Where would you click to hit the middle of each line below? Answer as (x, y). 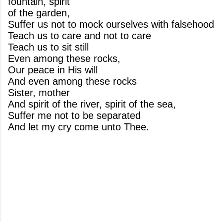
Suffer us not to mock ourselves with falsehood (111, 24)
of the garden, (39, 13)
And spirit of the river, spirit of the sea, (92, 104)
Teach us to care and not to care (80, 36)
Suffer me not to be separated (74, 115)
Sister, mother (39, 93)
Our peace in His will (53, 70)
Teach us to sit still (48, 47)
